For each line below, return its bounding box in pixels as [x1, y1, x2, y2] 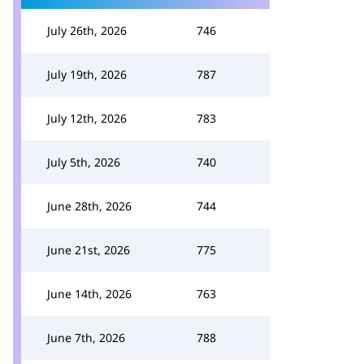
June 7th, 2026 [47, 330, 125, 345]
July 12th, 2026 [47, 110, 127, 126]
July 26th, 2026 [47, 23, 127, 38]
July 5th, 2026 [47, 154, 120, 170]
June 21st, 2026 [47, 242, 130, 258]
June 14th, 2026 [47, 286, 132, 301]
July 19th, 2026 [47, 67, 127, 82]
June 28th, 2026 [47, 198, 132, 214]
